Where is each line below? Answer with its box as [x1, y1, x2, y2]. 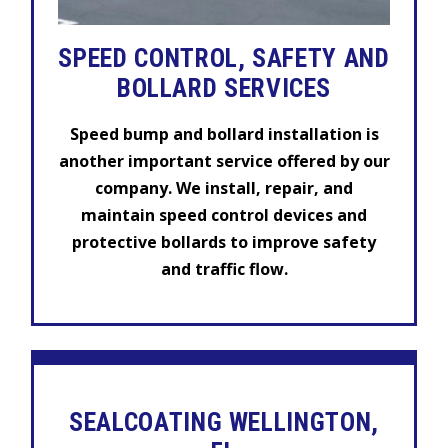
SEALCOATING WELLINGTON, [69, 406, 379, 437]
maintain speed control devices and [81, 203, 367, 226]
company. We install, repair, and [95, 176, 353, 199]
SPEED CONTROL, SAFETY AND [58, 42, 390, 73]
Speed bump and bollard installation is [69, 122, 379, 145]
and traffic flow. [160, 257, 288, 280]
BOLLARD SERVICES [116, 72, 332, 103]
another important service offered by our [58, 149, 390, 172]
